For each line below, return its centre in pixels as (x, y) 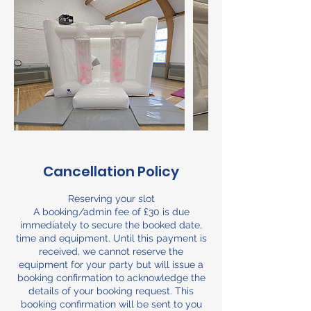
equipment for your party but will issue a (111, 264)
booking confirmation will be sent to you (111, 304)
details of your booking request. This (111, 291)
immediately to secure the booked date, (111, 225)
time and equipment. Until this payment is (111, 238)
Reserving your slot (111, 198)
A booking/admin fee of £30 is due (111, 211)
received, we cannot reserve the (111, 251)
